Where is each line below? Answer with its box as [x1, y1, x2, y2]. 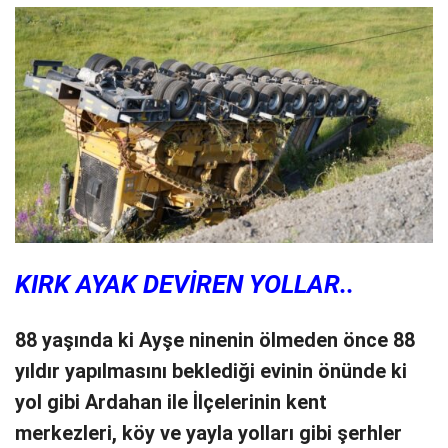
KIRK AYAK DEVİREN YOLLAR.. [15, 268, 354, 299]
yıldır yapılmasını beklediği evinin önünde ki [15, 359, 407, 383]
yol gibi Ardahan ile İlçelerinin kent [15, 390, 327, 414]
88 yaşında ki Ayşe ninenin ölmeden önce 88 [15, 328, 415, 352]
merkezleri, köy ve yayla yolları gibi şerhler [15, 421, 402, 445]
